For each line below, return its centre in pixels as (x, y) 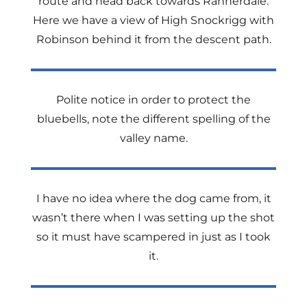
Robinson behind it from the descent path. (153, 39)
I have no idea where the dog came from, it (153, 198)
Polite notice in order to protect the (153, 100)
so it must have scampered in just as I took (153, 237)
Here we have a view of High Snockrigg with (153, 20)
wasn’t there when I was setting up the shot (153, 218)
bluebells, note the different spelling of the (153, 119)
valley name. (153, 138)
